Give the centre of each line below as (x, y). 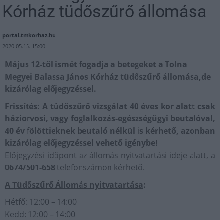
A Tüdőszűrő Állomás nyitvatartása (74, 185)
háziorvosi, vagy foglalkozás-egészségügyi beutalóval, (110, 119)
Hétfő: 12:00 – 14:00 (41, 202)
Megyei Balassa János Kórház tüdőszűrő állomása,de (108, 77)
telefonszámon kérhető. (100, 168)
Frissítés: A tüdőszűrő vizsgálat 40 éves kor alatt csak (110, 106)
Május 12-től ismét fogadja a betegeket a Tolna (96, 65)
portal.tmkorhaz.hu (29, 35)
